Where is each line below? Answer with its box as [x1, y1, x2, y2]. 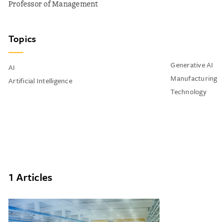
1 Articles [8, 169, 53, 184]
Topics [8, 32, 37, 45]
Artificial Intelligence [8, 75, 72, 86]
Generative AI [170, 59, 214, 70]
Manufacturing [170, 73, 218, 83]
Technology [170, 86, 207, 97]
